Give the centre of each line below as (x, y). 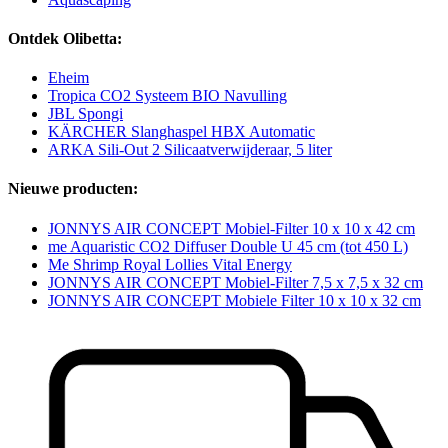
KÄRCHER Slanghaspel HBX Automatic (181, 132)
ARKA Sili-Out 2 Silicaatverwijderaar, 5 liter (190, 150)
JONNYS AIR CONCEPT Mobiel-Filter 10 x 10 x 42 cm (231, 228)
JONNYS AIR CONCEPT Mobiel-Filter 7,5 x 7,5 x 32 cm (235, 282)
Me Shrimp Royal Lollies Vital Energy (170, 264)
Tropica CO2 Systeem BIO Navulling (167, 96)
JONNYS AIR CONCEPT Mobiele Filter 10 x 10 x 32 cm (234, 300)
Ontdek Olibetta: (65, 38)
